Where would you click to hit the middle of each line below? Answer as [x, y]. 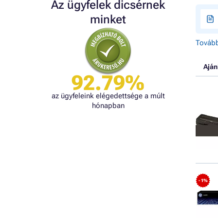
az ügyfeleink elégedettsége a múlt [108, 96]
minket [108, 19]
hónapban [108, 106]
